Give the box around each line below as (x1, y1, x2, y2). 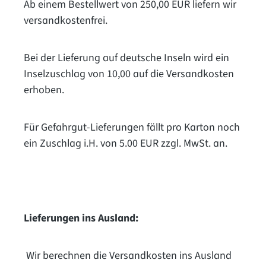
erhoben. (24, 82, 64, 97)
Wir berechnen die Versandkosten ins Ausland (24, 248, 232, 263)
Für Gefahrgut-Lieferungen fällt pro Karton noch (24, 119, 240, 135)
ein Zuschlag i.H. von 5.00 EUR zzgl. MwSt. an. (24, 135, 227, 151)
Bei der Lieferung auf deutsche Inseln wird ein (24, 50, 229, 65)
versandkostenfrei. (24, 12, 107, 28)
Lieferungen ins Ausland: (24, 210, 138, 226)
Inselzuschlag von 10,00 (24, 66, 133, 81)
